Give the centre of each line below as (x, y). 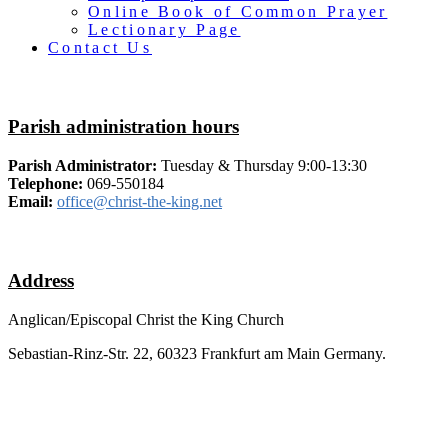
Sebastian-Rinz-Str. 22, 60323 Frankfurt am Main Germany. (197, 354)
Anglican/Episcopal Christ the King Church (146, 320)
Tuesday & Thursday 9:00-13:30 (262, 166)
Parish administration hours (123, 127)
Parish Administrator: (82, 166)
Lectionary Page (164, 29)
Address (41, 281)
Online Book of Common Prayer (238, 11)
